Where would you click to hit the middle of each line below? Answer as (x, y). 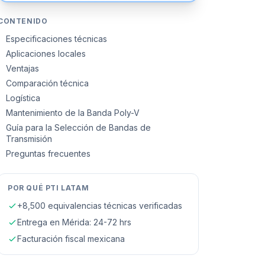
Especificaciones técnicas (56, 39)
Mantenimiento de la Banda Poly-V (73, 113)
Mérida (76, 222)
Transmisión (29, 139)
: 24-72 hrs (110, 222)
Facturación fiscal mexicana (71, 239)
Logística (23, 98)
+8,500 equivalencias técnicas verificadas (100, 206)
